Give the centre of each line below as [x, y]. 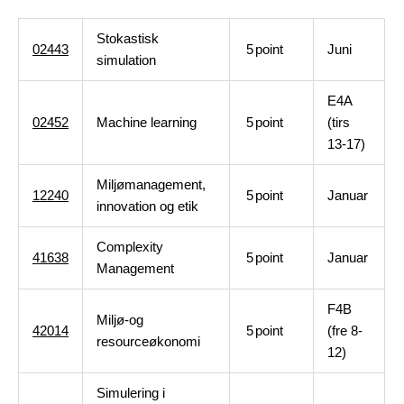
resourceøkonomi [148, 341]
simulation [126, 60]
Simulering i [131, 393]
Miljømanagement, [151, 184]
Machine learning [147, 122]
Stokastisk [128, 38]
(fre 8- [345, 331]
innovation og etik [147, 206]
